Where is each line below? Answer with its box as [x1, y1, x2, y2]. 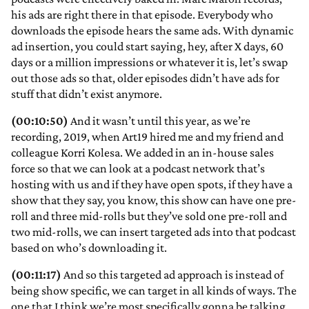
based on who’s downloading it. [11, 241, 167, 255]
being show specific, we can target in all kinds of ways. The [11, 283, 297, 298]
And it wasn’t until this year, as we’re [68, 114, 250, 128]
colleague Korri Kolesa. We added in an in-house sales [11, 146, 274, 160]
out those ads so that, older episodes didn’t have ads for [11, 71, 279, 86]
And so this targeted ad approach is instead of [61, 268, 283, 282]
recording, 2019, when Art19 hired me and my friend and [11, 130, 283, 144]
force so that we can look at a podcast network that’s [11, 161, 265, 176]
